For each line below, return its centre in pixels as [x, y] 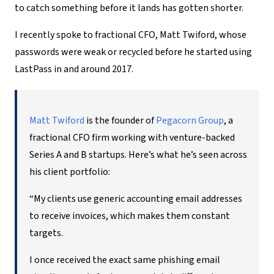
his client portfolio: [71, 172]
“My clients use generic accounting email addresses [136, 199]
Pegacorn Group [190, 120]
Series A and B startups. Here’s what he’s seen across [138, 155]
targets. [48, 233]
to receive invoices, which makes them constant [130, 216]
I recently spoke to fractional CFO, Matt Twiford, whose [131, 35]
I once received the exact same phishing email [125, 260]
